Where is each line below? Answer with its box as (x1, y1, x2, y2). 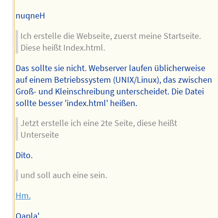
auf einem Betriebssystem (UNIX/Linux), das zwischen (15, 74, 212, 85)
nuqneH (15, 10, 45, 21)
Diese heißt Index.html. (20, 42, 105, 54)
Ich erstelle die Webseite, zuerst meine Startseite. (20, 31, 201, 42)
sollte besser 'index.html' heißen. (15, 97, 137, 109)
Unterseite (20, 129, 59, 141)
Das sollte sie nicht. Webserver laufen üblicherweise (15, 62, 205, 73)
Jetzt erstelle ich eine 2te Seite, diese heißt (20, 118, 177, 129)
